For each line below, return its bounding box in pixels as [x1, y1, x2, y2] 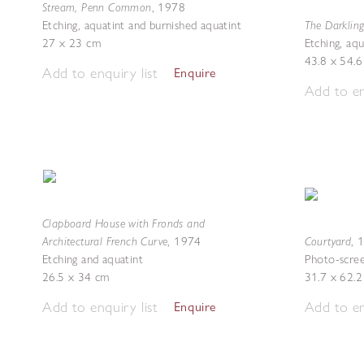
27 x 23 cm [42, 36, 101, 50]
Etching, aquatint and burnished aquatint [42, 18, 241, 32]
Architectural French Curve [42, 233, 168, 249]
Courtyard [304, 233, 352, 249]
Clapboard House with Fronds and [42, 215, 206, 231]
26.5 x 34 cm [42, 270, 110, 284]
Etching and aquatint [42, 252, 143, 266]
